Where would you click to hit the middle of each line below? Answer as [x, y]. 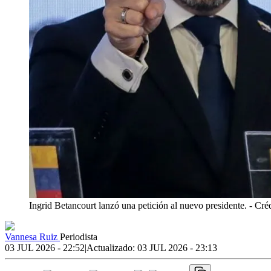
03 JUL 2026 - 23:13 [177, 247]
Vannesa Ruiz [32, 237]
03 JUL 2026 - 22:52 [45, 247]
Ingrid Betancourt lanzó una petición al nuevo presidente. [139, 205]
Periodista [79, 237]
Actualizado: [112, 247]
